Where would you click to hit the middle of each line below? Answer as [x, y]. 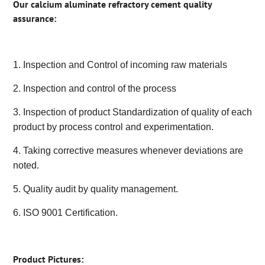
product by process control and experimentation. [113, 127]
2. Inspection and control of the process [94, 89]
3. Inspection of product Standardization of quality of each [132, 112]
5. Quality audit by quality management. [95, 189]
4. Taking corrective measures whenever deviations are [128, 151]
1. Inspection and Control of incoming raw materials [120, 65]
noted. [26, 166]
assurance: [34, 19]
